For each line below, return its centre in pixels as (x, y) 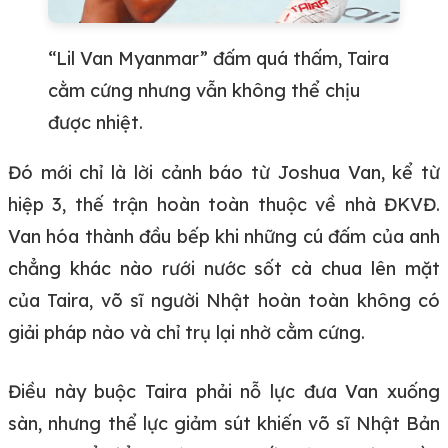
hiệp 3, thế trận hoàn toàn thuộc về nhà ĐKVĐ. (224, 204)
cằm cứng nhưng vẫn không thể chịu (204, 90)
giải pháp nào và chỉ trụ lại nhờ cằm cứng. (186, 332)
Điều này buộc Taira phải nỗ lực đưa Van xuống (224, 391)
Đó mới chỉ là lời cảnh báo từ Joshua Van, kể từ (224, 172)
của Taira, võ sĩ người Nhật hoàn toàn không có (224, 300)
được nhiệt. (95, 122)
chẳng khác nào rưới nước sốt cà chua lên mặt (224, 268)
